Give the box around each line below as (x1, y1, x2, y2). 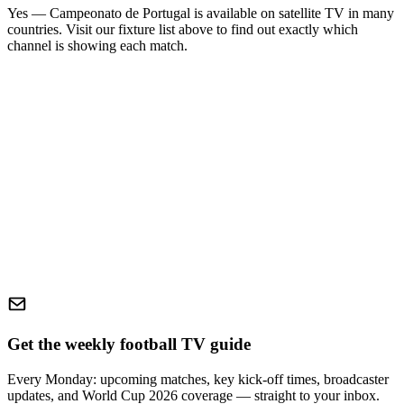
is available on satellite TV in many (190, 5, 394, 22)
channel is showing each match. (7, 38, 188, 54)
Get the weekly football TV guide (7, 334, 251, 353)
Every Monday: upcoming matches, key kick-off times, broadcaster (7, 371, 389, 387)
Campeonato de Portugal (50, 5, 190, 22)
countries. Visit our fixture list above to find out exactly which (7, 22, 358, 38)
